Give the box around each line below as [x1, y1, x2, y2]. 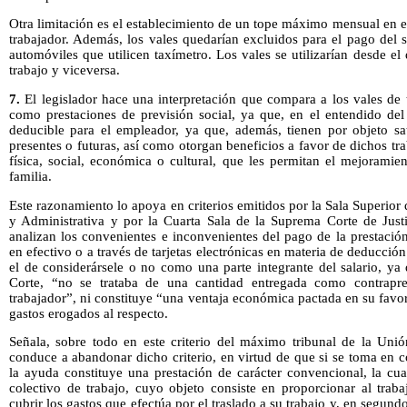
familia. [9, 168, 52, 184]
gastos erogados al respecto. [9, 305, 168, 321]
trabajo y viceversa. [9, 63, 120, 78]
